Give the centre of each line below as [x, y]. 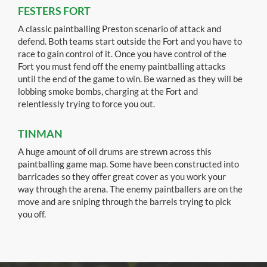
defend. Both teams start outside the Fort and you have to [130, 41]
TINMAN [40, 134]
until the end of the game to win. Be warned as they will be [130, 79]
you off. [32, 214]
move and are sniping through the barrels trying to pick [125, 202]
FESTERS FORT [54, 11]
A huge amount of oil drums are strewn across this [115, 152]
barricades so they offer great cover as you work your [122, 177]
